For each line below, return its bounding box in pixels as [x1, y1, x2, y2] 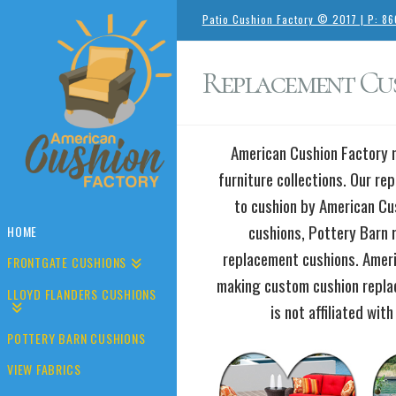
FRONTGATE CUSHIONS [7, 253, 127, 272]
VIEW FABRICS [7, 360, 81, 379]
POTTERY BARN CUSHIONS [7, 329, 146, 348]
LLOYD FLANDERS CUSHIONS [7, 285, 157, 304]
